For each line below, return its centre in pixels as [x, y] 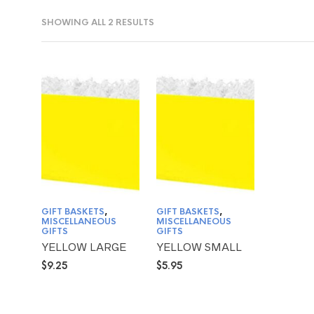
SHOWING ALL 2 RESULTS [98, 22]
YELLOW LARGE [84, 247]
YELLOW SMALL [199, 247]
